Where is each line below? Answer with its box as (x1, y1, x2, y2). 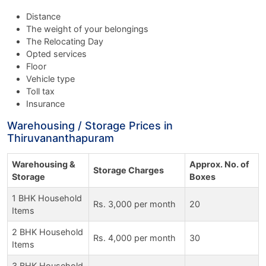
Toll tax (26, 85, 55, 96)
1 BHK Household (12, 192, 82, 203)
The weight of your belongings (26, 23, 148, 34)
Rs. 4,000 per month (93, 232, 176, 243)
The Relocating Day (26, 36, 103, 46)
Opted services (26, 48, 87, 59)
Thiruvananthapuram (7, 131, 114, 144)
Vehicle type (26, 73, 75, 84)
